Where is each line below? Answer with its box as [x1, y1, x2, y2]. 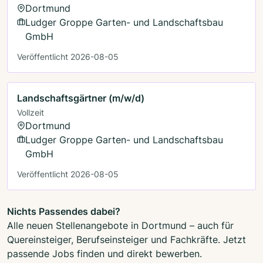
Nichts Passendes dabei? [7, 205, 120, 217]
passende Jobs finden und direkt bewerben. [7, 247, 202, 259]
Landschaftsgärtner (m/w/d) [17, 92, 144, 104]
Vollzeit [17, 107, 44, 117]
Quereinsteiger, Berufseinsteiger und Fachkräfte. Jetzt [7, 233, 246, 245]
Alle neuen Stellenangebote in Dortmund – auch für [7, 219, 234, 231]
